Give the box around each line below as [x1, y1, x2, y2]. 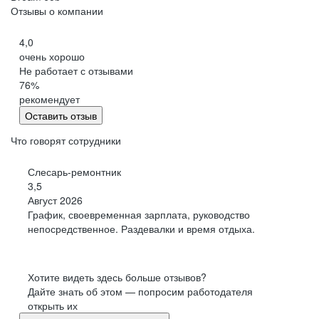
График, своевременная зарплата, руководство [28, 206, 250, 221]
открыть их [28, 298, 78, 313]
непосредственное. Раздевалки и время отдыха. [28, 221, 255, 236]
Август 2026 [28, 192, 83, 207]
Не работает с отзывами [19, 63, 133, 78]
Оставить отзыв [25, 108, 97, 122]
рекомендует [19, 91, 80, 106]
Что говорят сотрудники [11, 132, 121, 147]
